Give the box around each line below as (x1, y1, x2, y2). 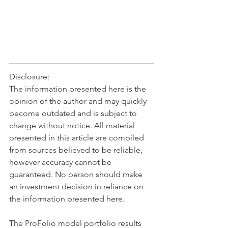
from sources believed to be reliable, (9, 145, 145, 155)
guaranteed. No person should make (9, 169, 145, 180)
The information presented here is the (9, 84, 148, 94)
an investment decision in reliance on (9, 182, 146, 192)
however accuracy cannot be (9, 157, 113, 167)
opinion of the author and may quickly (9, 96, 149, 106)
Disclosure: (9, 72, 49, 82)
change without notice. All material (9, 121, 137, 131)
